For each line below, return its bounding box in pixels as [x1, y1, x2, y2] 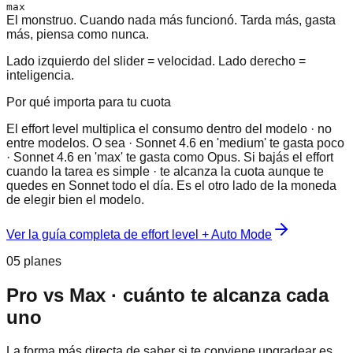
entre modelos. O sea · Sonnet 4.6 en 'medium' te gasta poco [6, 136, 344, 150]
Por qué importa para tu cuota [6, 95, 171, 110]
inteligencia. [6, 69, 74, 83]
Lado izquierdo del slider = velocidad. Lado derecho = [6, 54, 306, 69]
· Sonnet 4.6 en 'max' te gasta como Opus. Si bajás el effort [6, 150, 333, 165]
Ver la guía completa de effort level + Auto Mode [6, 228, 272, 242]
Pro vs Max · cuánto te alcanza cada [6, 284, 329, 307]
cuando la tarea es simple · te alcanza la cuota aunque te [6, 165, 324, 179]
